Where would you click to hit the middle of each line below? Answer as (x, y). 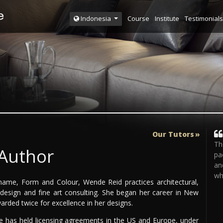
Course (138, 18)
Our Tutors (173, 134)
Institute (167, 18)
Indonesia (96, 19)
